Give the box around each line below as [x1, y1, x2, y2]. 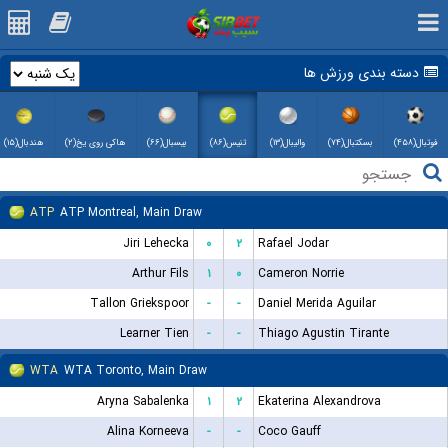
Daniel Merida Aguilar [258, 294, 376, 313]
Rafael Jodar [258, 234, 329, 253]
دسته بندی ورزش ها [304, 62, 419, 84]
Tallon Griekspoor [90, 294, 189, 313]
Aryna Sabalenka [97, 392, 189, 411]
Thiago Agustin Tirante [258, 324, 389, 343]
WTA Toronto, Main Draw [64, 361, 207, 380]
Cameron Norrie [258, 264, 344, 283]
